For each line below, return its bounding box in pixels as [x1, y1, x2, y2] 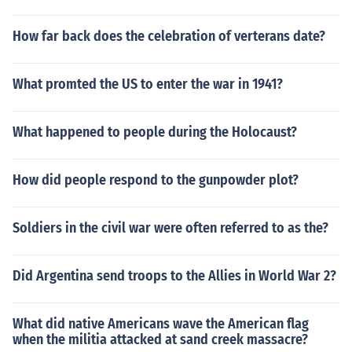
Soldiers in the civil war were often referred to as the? [13, 219, 328, 236]
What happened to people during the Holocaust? [13, 123, 297, 141]
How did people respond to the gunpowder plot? [13, 171, 299, 189]
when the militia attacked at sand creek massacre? [13, 331, 308, 348]
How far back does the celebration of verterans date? [13, 27, 325, 45]
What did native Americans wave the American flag [13, 315, 309, 332]
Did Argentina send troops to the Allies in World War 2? [13, 267, 336, 284]
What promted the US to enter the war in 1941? [13, 75, 283, 93]
